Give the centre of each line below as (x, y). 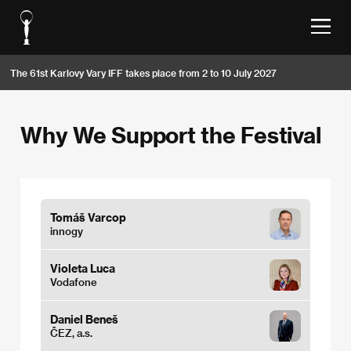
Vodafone (74, 282)
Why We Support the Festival (171, 134)
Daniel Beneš (84, 319)
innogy (67, 231)
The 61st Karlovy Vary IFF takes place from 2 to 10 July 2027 (143, 72)
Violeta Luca (83, 268)
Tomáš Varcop (88, 217)
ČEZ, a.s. (71, 333)
